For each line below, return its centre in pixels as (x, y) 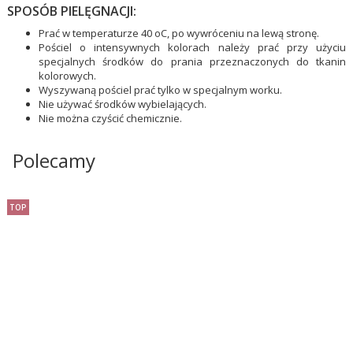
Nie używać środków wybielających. (124, 104)
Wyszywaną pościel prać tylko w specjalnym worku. (162, 89)
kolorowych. (69, 75)
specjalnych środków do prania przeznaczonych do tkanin (192, 61)
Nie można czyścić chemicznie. (111, 118)
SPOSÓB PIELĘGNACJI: (72, 11)
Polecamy (54, 160)
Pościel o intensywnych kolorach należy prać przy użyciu (192, 47)
